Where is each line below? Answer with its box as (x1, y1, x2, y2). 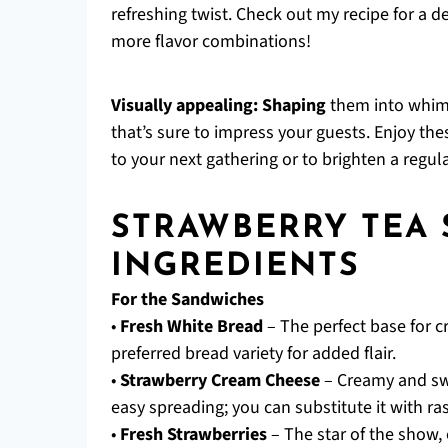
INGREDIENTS (111, 251, 360, 283)
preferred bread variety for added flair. (111, 341, 396, 366)
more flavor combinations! (111, 29, 311, 54)
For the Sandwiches (111, 287, 264, 312)
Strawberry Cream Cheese (120, 368, 320, 393)
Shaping (262, 93, 326, 118)
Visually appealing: (111, 93, 258, 118)
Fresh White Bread (120, 314, 263, 339)
